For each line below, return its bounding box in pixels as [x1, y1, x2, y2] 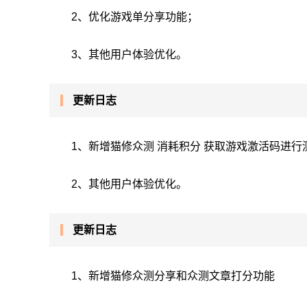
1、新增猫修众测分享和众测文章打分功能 [71, 270, 275, 282]
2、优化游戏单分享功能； [71, 11, 198, 23]
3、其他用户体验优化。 [71, 49, 187, 60]
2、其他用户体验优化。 [71, 178, 187, 190]
